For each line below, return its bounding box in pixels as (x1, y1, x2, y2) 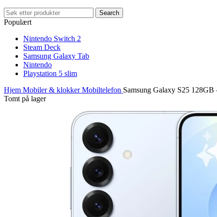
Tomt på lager (4, 94, 46, 103)
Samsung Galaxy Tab (23, 52, 89, 60)
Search (99, 9, 119, 16)
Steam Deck (23, 43, 61, 51)
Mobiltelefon (82, 86, 123, 94)
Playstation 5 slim (23, 69, 77, 77)
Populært (4, 18, 31, 26)
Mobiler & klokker (23, 86, 82, 94)
